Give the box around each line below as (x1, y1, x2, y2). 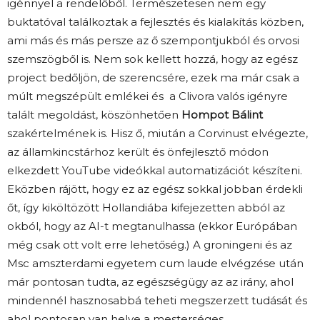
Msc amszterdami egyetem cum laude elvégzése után (7, 256, 304, 271)
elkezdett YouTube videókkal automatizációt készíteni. (7, 164, 302, 178)
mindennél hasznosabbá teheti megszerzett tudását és (7, 294, 307, 308)
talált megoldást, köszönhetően (7, 108, 181, 122)
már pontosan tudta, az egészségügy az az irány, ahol (7, 275, 294, 289)
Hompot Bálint (181, 108, 263, 122)
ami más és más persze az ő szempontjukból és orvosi (7, 34, 299, 48)
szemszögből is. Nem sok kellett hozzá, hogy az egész (7, 52, 298, 66)
